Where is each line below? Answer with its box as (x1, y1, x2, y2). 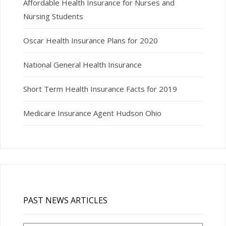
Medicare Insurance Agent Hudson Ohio (23, 108, 161, 119)
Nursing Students (23, 11, 83, 22)
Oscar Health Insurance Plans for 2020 (23, 35, 158, 46)
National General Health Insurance (23, 60, 142, 70)
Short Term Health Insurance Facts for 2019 (23, 84, 177, 94)
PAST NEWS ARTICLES (23, 194, 107, 206)
